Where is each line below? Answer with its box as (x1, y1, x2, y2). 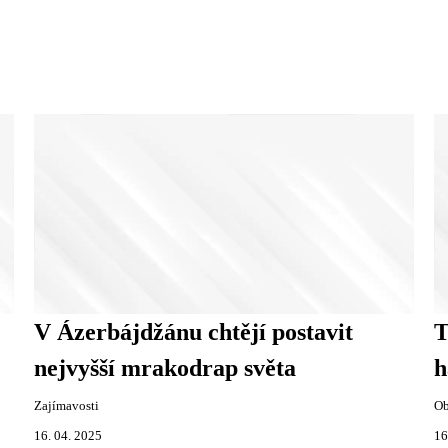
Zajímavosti (34, 398, 100, 413)
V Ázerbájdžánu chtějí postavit (34, 318, 354, 345)
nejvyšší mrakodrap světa (34, 354, 297, 381)
